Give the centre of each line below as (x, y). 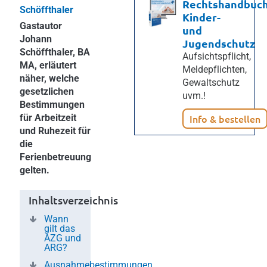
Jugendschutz (218, 43)
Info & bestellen (225, 119)
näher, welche (49, 78)
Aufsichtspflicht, (216, 56)
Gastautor (41, 26)
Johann (36, 39)
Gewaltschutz (211, 83)
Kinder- (201, 17)
